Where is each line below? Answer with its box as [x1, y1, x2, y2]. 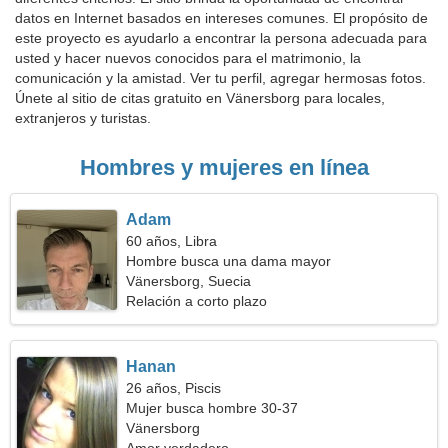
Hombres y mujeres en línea [79, 155, 369, 180]
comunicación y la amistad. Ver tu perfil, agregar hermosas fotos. [15, 70, 426, 86]
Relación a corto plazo [126, 293, 268, 309]
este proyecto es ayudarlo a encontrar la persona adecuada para [15, 30, 427, 46]
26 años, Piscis [126, 380, 222, 396]
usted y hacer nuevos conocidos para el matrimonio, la [15, 50, 361, 66]
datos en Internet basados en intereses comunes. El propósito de [15, 10, 428, 26]
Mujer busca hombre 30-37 [126, 400, 299, 416]
